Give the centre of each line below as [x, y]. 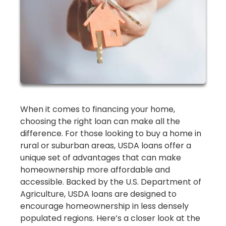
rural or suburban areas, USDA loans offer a [106, 145]
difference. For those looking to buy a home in [111, 133]
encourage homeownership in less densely [104, 206]
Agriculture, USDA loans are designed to [98, 194]
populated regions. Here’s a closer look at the [110, 218]
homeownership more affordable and [95, 169]
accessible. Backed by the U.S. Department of [111, 182]
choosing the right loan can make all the [100, 121]
